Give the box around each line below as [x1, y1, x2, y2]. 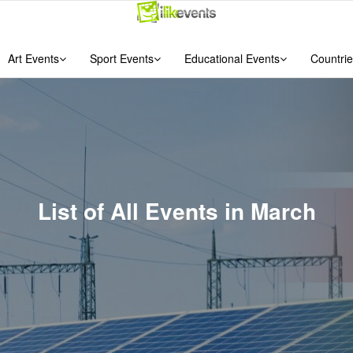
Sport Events [89, 50, 154, 66]
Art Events [7, 50, 59, 66]
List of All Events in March [37, 195, 316, 227]
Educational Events [184, 50, 280, 66]
